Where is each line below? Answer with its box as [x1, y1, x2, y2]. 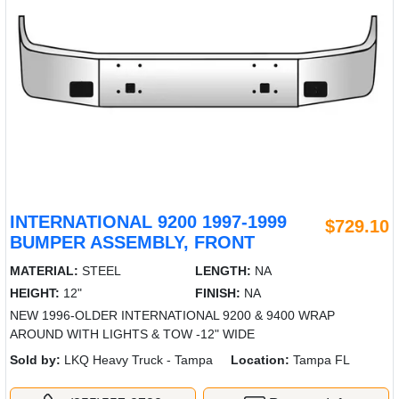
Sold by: [10, 352, 61, 367]
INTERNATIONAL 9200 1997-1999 [10, 211, 287, 232]
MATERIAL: [10, 263, 78, 278]
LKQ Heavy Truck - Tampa [61, 352, 213, 367]
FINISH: [195, 285, 241, 300]
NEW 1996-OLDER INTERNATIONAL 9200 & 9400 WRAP [10, 307, 335, 322]
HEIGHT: [10, 285, 60, 300]
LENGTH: [195, 263, 252, 278]
